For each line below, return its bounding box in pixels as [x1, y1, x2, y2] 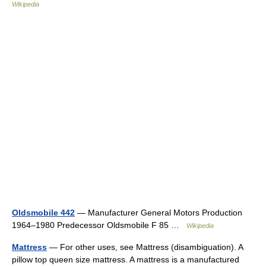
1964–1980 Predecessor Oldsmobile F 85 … [12, 220, 186, 230]
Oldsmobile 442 [12, 208, 75, 217]
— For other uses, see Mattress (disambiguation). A [47, 242, 243, 252]
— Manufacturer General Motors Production [75, 208, 242, 217]
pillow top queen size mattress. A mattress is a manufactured [12, 255, 239, 264]
